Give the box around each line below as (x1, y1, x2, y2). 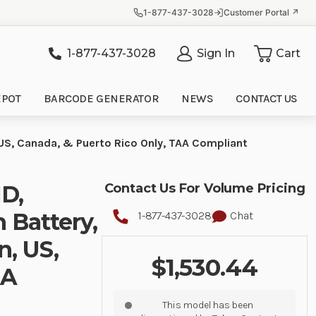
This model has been (162, 299, 254, 312)
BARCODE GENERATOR (43, 92, 159, 105)
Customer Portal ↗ (224, 7, 299, 18)
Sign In (197, 46, 235, 60)
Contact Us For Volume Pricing (104, 181, 305, 197)
